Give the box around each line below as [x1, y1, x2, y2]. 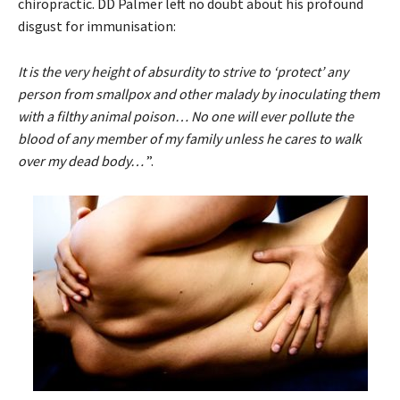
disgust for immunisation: [18, 16, 176, 35]
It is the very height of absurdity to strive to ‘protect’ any [18, 62, 348, 80]
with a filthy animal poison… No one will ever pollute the [18, 106, 354, 125]
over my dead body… [18, 151, 144, 170]
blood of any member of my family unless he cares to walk [18, 129, 362, 147]
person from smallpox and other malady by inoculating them [18, 84, 379, 103]
